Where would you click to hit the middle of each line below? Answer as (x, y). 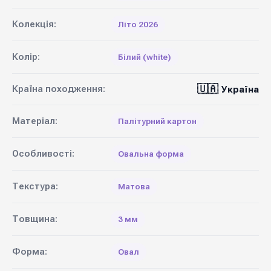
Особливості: (43, 154)
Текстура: (35, 186)
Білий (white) (145, 57)
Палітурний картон (157, 121)
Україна (240, 90)
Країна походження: (59, 89)
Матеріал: (35, 121)
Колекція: (34, 24)
